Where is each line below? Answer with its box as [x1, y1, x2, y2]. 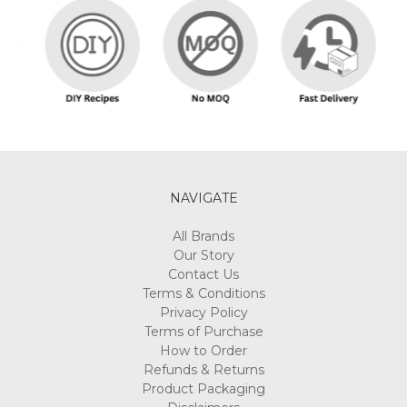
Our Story [173, 232, 234, 249]
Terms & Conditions [142, 270, 265, 287]
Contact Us [168, 251, 239, 268]
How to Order [160, 327, 247, 344]
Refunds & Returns [143, 346, 264, 363]
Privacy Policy [159, 289, 248, 306]
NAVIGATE [169, 174, 238, 192]
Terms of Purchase [144, 308, 263, 325]
